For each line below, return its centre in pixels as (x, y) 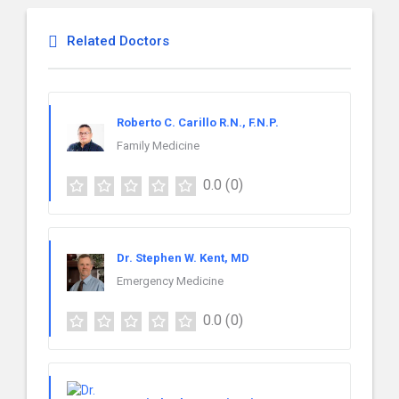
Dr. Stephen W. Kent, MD (183, 257)
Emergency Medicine (170, 281)
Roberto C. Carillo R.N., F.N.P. (198, 122)
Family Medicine (158, 146)
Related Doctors (118, 41)
